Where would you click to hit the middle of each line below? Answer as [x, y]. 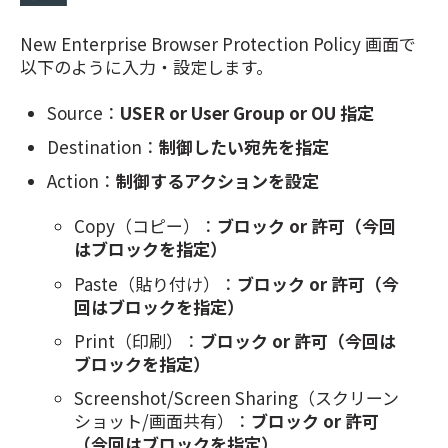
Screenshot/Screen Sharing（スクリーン [237, 397]
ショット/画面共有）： [163, 420]
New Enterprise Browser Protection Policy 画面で [218, 44]
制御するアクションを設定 [218, 180]
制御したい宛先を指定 [244, 146]
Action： [82, 180]
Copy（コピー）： [146, 226]
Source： [84, 112]
